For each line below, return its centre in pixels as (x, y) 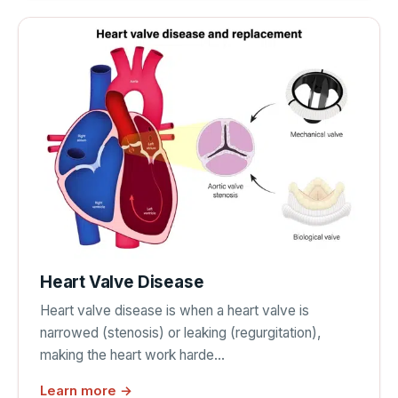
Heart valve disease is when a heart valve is (175, 310)
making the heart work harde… (132, 354)
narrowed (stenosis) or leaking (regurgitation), (180, 332)
